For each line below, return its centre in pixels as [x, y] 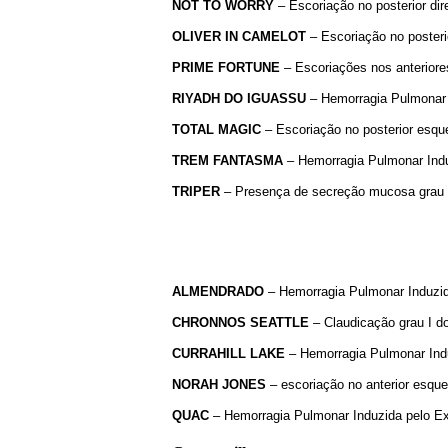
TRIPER [196, 191]
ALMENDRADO [218, 291]
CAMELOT [274, 36]
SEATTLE [279, 322]
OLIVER [196, 36]
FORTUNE [249, 67]
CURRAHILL [209, 353]
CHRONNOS [209, 322]
